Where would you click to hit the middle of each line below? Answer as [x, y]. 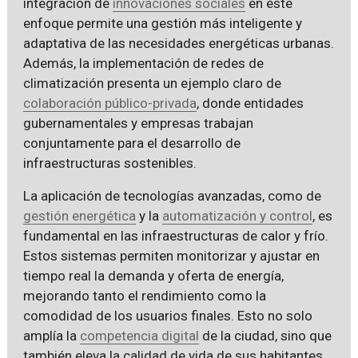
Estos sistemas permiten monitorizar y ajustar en [171, 255]
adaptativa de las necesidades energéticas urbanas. [178, 43]
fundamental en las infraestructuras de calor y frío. [175, 235]
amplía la [51, 335]
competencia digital [139, 335]
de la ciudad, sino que [265, 335]
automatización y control [237, 215]
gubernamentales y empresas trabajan [138, 123]
